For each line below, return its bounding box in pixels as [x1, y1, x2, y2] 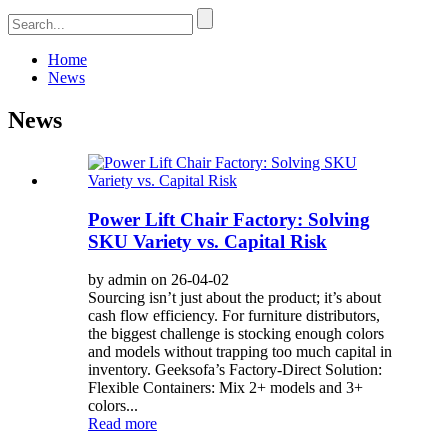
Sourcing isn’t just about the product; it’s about [88, 289, 381, 307]
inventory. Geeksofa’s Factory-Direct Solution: [88, 361, 382, 379]
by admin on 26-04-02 [88, 271, 229, 289]
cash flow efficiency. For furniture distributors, [88, 307, 380, 325]
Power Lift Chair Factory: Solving [88, 208, 370, 230]
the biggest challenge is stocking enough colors [88, 325, 384, 343]
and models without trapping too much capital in [88, 343, 392, 361]
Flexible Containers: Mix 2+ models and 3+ [88, 379, 363, 397]
